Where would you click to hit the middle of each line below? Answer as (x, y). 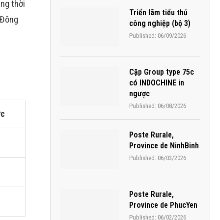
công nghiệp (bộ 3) (160, 23)
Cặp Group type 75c (162, 72)
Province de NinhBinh (164, 146)
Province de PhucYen (163, 205)
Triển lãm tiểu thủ (158, 13)
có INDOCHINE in (157, 83)
